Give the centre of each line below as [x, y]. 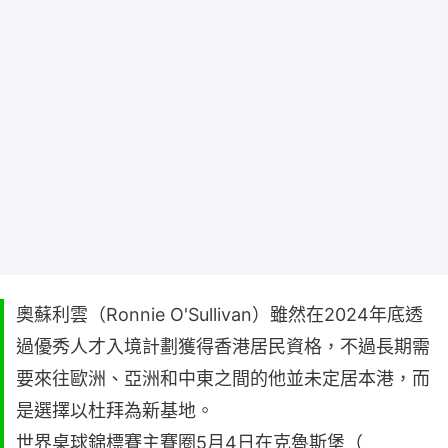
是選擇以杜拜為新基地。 [115, 410]
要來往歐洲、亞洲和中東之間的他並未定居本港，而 [223, 378]
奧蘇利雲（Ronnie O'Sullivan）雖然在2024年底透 [219, 314]
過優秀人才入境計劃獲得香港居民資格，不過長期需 [223, 346]
